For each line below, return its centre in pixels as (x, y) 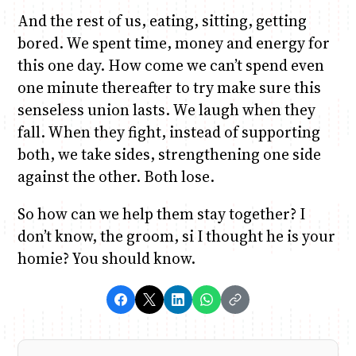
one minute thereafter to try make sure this (169, 88)
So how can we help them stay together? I (161, 214)
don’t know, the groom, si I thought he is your (176, 236)
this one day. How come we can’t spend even (170, 66)
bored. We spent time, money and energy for (173, 43)
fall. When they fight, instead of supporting (168, 132)
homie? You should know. (106, 259)
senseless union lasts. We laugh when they (166, 110)
